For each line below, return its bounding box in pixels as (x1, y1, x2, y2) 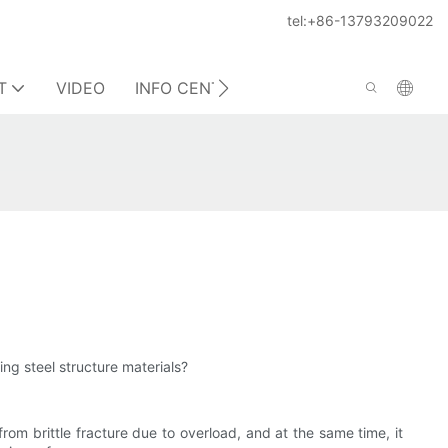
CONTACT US (290, 78, 394, 98)
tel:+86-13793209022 (287, 12, 433, 29)
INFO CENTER (135, 78, 241, 98)
